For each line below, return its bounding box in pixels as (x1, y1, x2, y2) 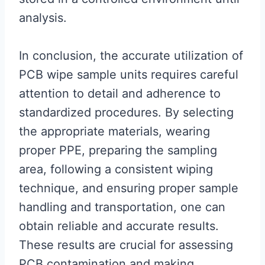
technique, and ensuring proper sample (19, 181, 238, 196)
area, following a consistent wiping (19, 162, 213, 177)
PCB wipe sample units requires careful (19, 67, 238, 82)
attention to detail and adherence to (19, 86, 221, 101)
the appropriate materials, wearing (19, 124, 210, 139)
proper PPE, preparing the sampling (19, 143, 217, 158)
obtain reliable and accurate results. (19, 219, 219, 234)
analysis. (19, 11, 67, 25)
